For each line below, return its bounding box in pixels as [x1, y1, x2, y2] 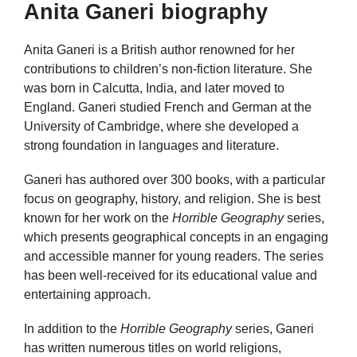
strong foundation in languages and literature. [24, 139, 279, 152]
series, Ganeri [232, 322, 314, 336]
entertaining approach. [24, 288, 151, 302]
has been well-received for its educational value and [24, 269, 317, 283]
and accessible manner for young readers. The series [24, 249, 324, 264]
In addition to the [24, 322, 120, 336]
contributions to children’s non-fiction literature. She [24, 62, 312, 76]
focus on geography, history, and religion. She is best [24, 192, 320, 206]
